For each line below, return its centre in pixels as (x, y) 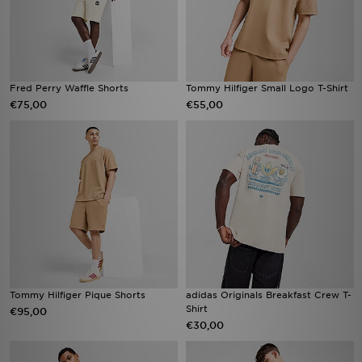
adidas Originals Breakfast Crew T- (269, 295)
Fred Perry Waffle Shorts (69, 88)
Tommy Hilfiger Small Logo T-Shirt (267, 88)
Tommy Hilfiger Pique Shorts (78, 295)
